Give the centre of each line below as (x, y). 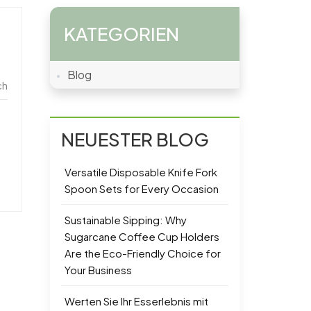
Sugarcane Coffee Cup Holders (142, 237)
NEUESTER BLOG (135, 140)
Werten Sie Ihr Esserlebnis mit (136, 301)
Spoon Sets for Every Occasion (141, 189)
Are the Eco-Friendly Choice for (142, 253)
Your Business (98, 270)
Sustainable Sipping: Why (125, 220)
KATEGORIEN (121, 34)
